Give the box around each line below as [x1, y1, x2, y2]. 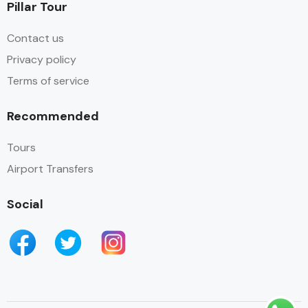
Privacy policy [7, 52, 76, 67]
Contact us [7, 31, 64, 45]
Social [7, 196, 43, 212]
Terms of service [7, 74, 89, 88]
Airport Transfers [7, 162, 93, 176]
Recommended [7, 108, 99, 124]
